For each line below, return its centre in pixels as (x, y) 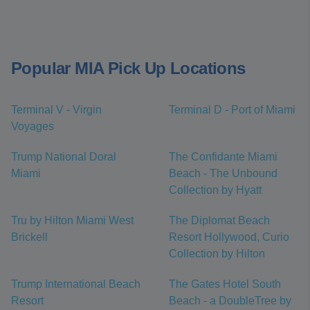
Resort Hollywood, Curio (229, 237)
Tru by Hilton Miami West (72, 221)
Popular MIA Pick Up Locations (128, 69)
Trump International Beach (76, 284)
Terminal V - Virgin (56, 110)
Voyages (33, 127)
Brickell (29, 237)
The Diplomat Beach (219, 221)
